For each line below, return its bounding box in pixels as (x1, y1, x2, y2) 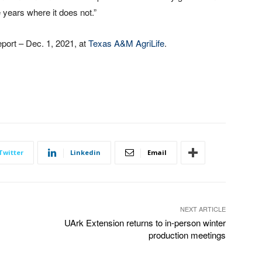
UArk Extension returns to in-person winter (64, 216, 226, 229)
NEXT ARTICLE (180, 204, 226, 214)
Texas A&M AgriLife (88, 37, 164, 50)
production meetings (148, 229, 226, 242)
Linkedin (70, 148, 101, 157)
